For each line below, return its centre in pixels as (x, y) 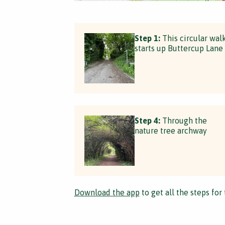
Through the (183, 121)
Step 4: (147, 121)
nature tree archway (171, 131)
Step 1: (147, 38)
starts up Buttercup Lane (179, 48)
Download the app (107, 192)
